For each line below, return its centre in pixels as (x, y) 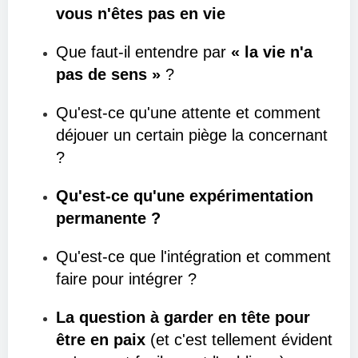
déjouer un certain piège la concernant (192, 135)
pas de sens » (108, 74)
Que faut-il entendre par (143, 52)
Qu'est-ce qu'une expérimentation (185, 196)
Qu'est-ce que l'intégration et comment (193, 257)
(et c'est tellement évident (239, 340)
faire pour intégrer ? (126, 279)
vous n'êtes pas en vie (141, 14)
